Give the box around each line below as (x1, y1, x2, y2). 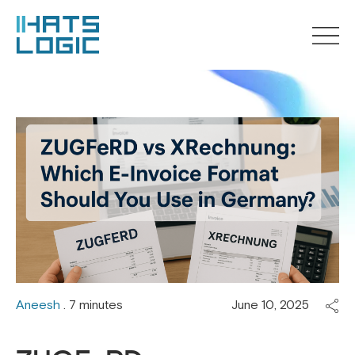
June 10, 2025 (231, 297, 309, 314)
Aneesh (16, 297, 60, 314)
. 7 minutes (60, 297, 123, 314)
